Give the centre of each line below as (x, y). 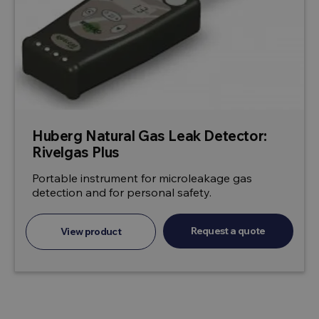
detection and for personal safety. (122, 193)
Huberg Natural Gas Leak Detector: (150, 136)
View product (91, 232)
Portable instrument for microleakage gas (142, 178)
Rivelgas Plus (76, 152)
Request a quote (228, 231)
